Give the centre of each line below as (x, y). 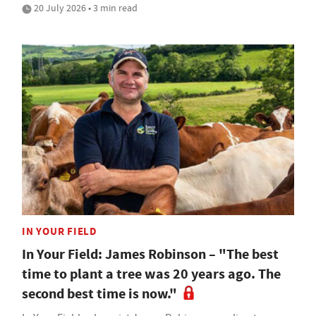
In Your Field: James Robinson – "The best (150, 254)
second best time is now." (99, 293)
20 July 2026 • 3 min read (85, 8)
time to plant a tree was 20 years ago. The (151, 274)
